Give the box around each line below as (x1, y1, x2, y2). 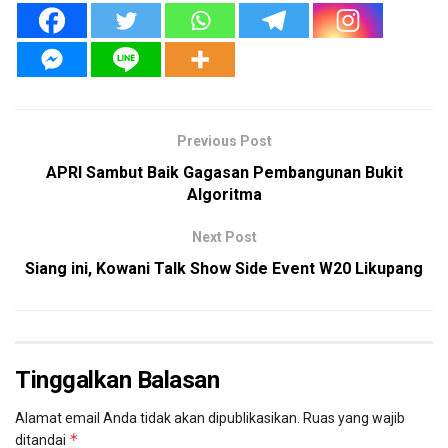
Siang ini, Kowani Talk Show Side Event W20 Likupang (25, 258, 423, 278)
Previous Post (176, 132, 272, 149)
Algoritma (186, 184, 262, 204)
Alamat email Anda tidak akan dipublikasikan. (15, 409, 300, 426)
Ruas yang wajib (303, 409, 405, 426)
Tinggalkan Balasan (15, 365, 220, 394)
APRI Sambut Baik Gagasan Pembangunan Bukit (45, 162, 403, 182)
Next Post (191, 228, 257, 245)
